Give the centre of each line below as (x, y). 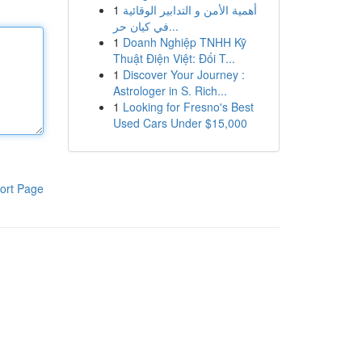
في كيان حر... (173, 26)
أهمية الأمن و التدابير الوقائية (189, 10)
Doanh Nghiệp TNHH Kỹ (184, 42)
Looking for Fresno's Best (188, 107)
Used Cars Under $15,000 (180, 123)
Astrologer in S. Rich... (170, 90)
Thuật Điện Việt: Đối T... (174, 58)
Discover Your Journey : (183, 74)
